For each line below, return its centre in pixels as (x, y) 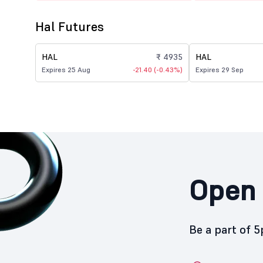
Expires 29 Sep (219, 70)
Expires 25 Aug (66, 70)
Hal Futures (70, 26)
